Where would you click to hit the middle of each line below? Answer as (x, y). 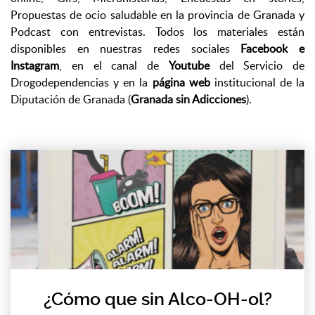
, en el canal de (114, 65)
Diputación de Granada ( (71, 99)
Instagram (35, 65)
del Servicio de (262, 65)
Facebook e (273, 49)
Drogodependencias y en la (82, 82)
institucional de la (257, 82)
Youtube (194, 65)
